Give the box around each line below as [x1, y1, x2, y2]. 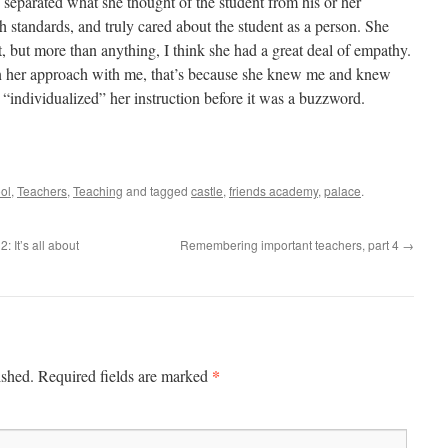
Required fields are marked [38, 365, 212, 386]
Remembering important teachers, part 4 [180, 236, 402, 253]
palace [324, 182, 361, 199]
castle [191, 182, 223, 199]
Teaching [73, 182, 123, 199]
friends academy [229, 182, 318, 199]
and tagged [123, 182, 191, 199]
